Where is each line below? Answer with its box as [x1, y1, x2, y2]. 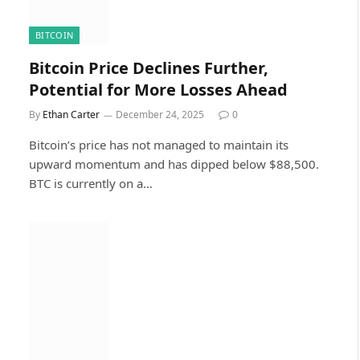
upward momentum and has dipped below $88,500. [29, 156, 319, 172]
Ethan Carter [43, 108, 100, 121]
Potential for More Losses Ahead [29, 79, 288, 100]
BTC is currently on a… [29, 175, 153, 191]
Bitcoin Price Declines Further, [29, 57, 268, 79]
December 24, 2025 [116, 108, 204, 121]
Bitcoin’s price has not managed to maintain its [29, 137, 288, 153]
